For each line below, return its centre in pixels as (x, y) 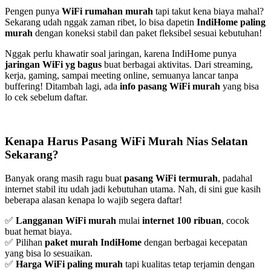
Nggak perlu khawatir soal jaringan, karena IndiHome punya (121, 54)
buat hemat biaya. (38, 231)
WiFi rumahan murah (107, 11)
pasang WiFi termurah (171, 178)
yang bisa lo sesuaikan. (49, 253)
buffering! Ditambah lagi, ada (62, 87)
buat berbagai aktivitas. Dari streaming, (177, 65)
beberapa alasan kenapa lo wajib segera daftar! (93, 200)
